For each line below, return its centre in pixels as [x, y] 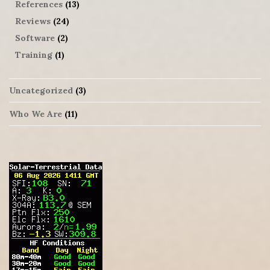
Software [35, 38]
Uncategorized [41, 90]
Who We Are [36, 114]
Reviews [33, 21]
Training [34, 55]
